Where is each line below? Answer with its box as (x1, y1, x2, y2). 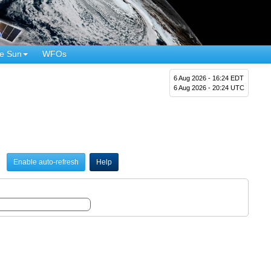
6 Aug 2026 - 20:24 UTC (174, 83, 245, 91)
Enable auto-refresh (13, 157, 79, 166)
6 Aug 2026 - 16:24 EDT (174, 74, 244, 82)
